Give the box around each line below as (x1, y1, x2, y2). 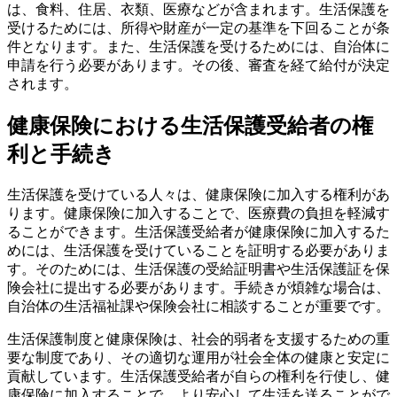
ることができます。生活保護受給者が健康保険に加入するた (7, 224, 390, 240)
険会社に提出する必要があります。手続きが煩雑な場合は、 (7, 280, 390, 296)
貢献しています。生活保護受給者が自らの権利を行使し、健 (7, 369, 390, 385)
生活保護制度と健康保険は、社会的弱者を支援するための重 (7, 331, 390, 347)
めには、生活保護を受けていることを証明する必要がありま (7, 243, 390, 259)
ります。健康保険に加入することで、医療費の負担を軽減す (7, 206, 390, 222)
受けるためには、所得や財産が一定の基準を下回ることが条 (7, 20, 390, 36)
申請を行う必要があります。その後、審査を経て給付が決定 (7, 58, 390, 74)
